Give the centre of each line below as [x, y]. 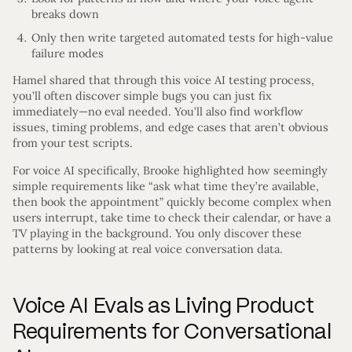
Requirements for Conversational [172, 332]
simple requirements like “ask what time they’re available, [166, 186]
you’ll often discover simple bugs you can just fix [142, 96]
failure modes [68, 53]
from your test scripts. [73, 143]
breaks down [65, 15]
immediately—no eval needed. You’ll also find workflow [158, 112]
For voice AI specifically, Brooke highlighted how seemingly [170, 170]
